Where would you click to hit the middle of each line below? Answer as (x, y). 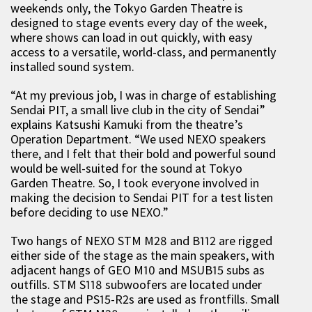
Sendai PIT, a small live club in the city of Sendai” (138, 110)
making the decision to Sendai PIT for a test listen (142, 197)
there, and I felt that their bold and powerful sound (143, 154)
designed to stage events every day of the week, (139, 23)
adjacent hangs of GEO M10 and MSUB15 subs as (138, 270)
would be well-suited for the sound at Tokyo (126, 168)
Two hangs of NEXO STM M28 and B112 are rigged (141, 241)
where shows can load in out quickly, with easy (132, 37)
